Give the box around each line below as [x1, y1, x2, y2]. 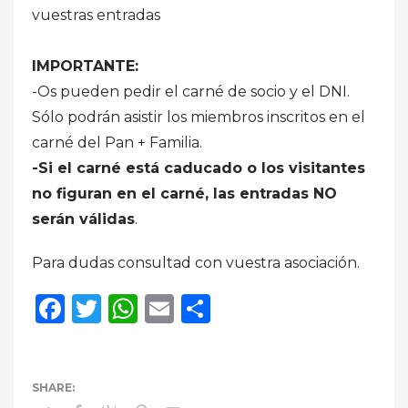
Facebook [65, 290, 205, 326]
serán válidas [32, 209, 135, 228]
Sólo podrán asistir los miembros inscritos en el [32, 107, 365, 126]
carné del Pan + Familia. [32, 133, 202, 151]
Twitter [101, 290, 206, 326]
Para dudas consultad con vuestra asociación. [32, 253, 360, 271]
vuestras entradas [32, 5, 160, 24]
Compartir [210, 290, 360, 326]
